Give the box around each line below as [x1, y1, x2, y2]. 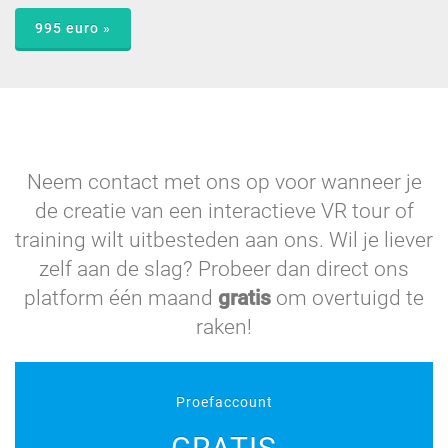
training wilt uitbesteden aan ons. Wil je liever [15, 227, 433, 252]
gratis [218, 285, 271, 310]
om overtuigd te [271, 285, 424, 310]
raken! [196, 314, 252, 339]
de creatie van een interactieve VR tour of [34, 198, 414, 223]
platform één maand [24, 285, 218, 310]
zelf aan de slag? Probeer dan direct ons [39, 256, 409, 281]
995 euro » [35, 19, 111, 36]
